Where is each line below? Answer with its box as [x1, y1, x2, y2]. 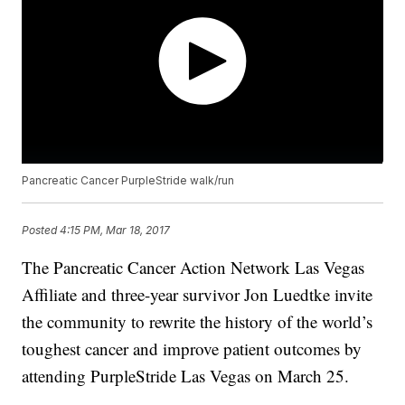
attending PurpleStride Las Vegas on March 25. [22, 364, 361, 388]
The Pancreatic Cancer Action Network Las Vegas [22, 256, 365, 279]
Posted [22, 222, 61, 237]
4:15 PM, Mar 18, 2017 [60, 222, 171, 237]
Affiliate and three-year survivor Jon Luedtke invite [22, 283, 373, 306]
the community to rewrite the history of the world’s [22, 310, 373, 334]
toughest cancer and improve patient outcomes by [22, 337, 363, 361]
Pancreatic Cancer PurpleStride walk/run [22, 174, 235, 188]
